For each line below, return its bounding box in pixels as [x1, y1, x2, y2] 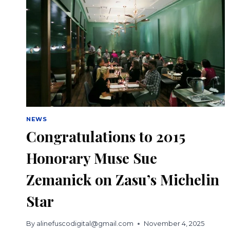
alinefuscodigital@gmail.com [36, 220, 134, 228]
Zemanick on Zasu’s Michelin [26, 170, 219, 189]
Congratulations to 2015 [26, 127, 185, 146]
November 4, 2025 [144, 220, 205, 228]
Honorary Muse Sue [26, 148, 157, 168]
